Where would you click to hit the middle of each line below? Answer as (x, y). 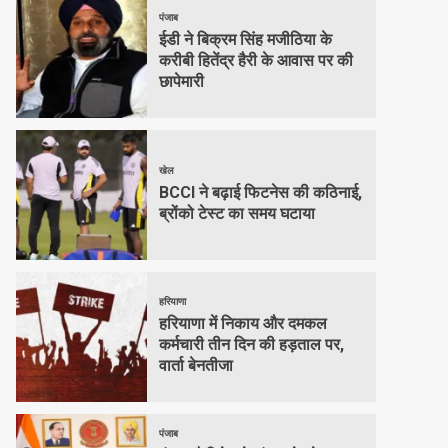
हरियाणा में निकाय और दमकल (242, 323)
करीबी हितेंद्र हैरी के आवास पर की (255, 60)
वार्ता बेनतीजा (195, 365)
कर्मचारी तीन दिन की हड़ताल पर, (251, 344)
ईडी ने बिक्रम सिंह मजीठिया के (245, 39)
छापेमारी (181, 81)
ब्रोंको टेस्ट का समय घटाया (236, 213)
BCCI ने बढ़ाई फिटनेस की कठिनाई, (260, 192)
